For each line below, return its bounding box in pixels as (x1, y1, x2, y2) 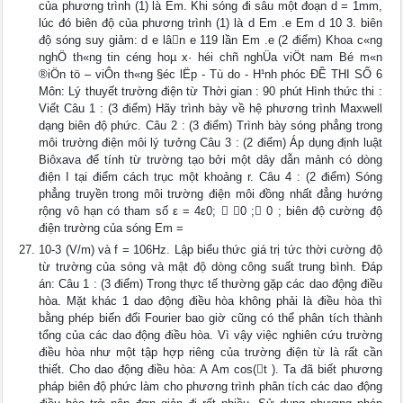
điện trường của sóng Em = (39, 221, 184, 235)
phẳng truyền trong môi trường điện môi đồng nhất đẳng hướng (39, 187, 382, 201)
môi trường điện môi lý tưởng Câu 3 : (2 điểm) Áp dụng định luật (39, 136, 382, 149)
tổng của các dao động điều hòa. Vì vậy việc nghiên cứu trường (39, 328, 382, 342)
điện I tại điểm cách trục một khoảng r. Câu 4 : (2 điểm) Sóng (39, 170, 382, 184)
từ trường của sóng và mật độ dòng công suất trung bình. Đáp (39, 260, 382, 273)
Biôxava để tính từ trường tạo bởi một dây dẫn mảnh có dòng (39, 153, 382, 166)
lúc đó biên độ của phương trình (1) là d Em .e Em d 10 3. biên (39, 16, 382, 30)
